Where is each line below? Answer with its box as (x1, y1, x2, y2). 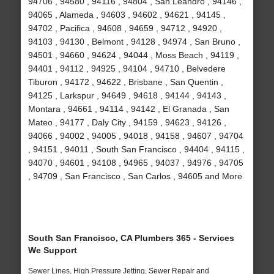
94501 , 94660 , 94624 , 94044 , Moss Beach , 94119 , (28, 50, 239, 61)
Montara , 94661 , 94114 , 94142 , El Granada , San (28, 104, 229, 114)
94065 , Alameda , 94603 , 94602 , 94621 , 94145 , (28, 10, 226, 20)
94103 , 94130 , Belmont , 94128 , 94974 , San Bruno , (28, 37, 240, 47)
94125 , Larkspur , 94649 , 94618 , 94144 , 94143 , (28, 91, 226, 101)
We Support (28, 245, 77, 256)
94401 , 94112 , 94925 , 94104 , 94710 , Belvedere (28, 64, 226, 74)
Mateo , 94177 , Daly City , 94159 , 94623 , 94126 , (28, 117, 226, 128)
